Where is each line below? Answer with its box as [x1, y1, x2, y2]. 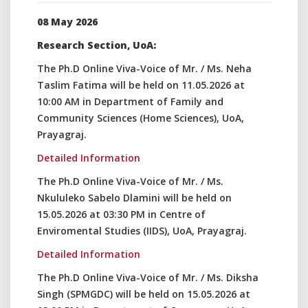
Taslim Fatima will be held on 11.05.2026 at [37, 78, 245, 91]
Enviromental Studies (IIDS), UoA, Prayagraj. [37, 224, 247, 237]
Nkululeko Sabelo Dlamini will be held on [37, 191, 232, 204]
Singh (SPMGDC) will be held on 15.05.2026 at [37, 287, 250, 300]
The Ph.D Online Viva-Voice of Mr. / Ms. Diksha [37, 271, 258, 284]
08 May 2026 [37, 15, 98, 28]
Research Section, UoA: [37, 38, 156, 52]
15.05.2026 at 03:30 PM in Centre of [37, 208, 206, 221]
